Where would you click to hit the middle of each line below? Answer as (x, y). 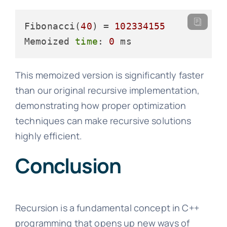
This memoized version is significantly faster (109, 75)
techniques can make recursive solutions (103, 120)
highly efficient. (49, 136)
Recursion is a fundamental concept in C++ (107, 207)
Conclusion (68, 165)
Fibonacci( (52, 26)
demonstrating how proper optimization (101, 105)
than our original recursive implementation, (107, 90)
